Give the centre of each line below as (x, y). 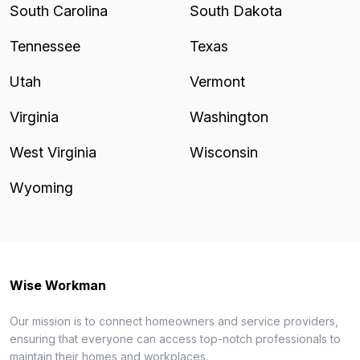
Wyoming (41, 188)
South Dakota (236, 11)
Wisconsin (224, 152)
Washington (229, 117)
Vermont (217, 82)
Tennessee (45, 46)
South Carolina (59, 11)
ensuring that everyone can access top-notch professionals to (175, 339)
